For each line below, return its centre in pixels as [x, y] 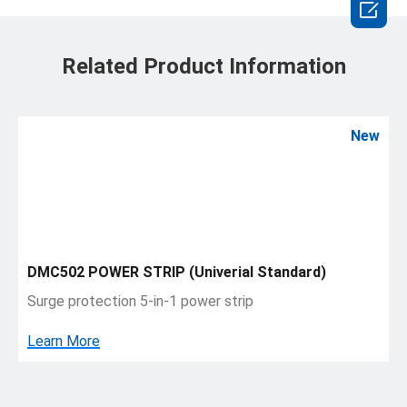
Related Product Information [203, 67]
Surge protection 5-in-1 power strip [140, 302]
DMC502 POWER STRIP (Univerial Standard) [177, 273]
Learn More [64, 342]
